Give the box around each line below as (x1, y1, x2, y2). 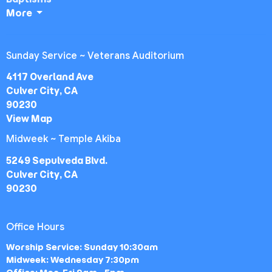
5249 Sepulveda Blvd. (6, 154, 107, 166)
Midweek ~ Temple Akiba (6, 133, 121, 145)
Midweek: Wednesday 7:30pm (6, 254, 139, 265)
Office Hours (6, 220, 64, 233)
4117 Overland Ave (6, 71, 93, 83)
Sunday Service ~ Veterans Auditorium (6, 49, 184, 62)
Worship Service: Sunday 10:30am (6, 242, 158, 253)
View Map (6, 113, 52, 124)
